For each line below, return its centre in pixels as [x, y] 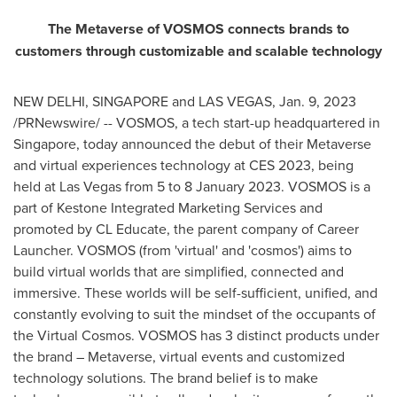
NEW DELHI [49, 101]
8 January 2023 [233, 186]
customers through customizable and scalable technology [198, 51]
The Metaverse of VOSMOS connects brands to [198, 29]
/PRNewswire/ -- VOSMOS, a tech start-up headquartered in [197, 122]
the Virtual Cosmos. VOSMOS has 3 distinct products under [196, 335]
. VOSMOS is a [326, 186]
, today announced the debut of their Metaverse [224, 144]
